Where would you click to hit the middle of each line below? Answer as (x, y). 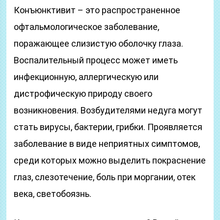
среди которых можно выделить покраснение (110, 160)
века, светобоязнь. (53, 194)
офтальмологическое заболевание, (87, 27)
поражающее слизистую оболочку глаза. (99, 43)
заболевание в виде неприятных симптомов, (107, 144)
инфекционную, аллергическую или (86, 77)
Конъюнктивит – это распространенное (97, 10)
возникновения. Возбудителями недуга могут (108, 110)
